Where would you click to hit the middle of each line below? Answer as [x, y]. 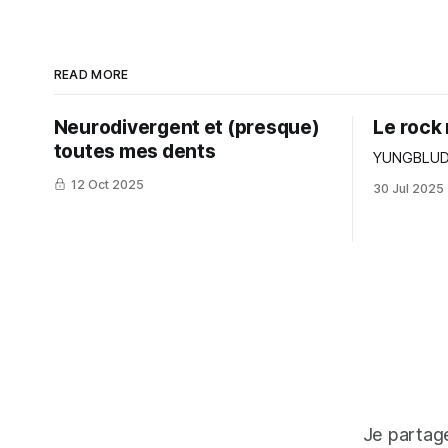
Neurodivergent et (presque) [186, 127]
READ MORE [91, 74]
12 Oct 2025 [107, 184]
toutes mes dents [134, 151]
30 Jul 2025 [408, 188]
